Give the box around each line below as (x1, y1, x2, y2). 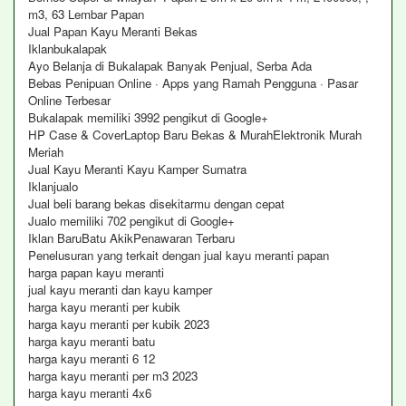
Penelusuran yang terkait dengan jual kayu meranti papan (28, 246, 329, 264)
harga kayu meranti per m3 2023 (28, 367, 198, 384)
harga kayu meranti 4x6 (28, 384, 151, 401)
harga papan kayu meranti (28, 264, 164, 281)
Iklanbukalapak (28, 40, 111, 57)
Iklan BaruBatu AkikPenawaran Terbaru (28, 229, 235, 246)
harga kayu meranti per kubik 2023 (28, 315, 209, 333)
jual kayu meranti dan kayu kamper (28, 281, 212, 298)
